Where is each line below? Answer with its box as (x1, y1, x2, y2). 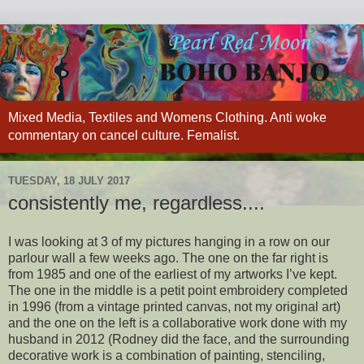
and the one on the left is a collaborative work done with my (8, 315, 347, 330)
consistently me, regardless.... (8, 192, 265, 214)
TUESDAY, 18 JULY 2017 (8, 174, 130, 187)
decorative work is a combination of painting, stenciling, (8, 348, 325, 362)
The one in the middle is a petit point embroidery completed (8, 283, 348, 297)
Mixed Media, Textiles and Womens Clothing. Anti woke (8, 110, 327, 125)
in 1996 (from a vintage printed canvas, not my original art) (8, 299, 340, 314)
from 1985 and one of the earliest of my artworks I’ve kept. (8, 266, 337, 281)
